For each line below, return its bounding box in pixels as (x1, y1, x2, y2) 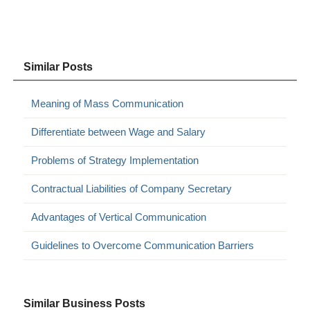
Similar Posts (24, 60, 93, 73)
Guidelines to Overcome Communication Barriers (31, 239, 255, 251)
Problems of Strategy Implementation (31, 154, 199, 166)
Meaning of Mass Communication (31, 97, 184, 109)
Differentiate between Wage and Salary (31, 125, 206, 138)
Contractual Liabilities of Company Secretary (31, 182, 232, 194)
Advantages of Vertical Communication (31, 210, 207, 223)
